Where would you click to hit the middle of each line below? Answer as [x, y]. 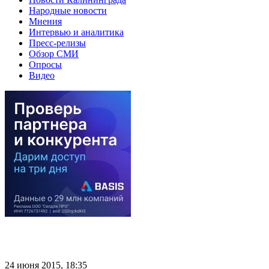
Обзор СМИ [54, 53]
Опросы [45, 64]
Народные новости [68, 10]
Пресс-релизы [57, 43]
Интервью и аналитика [76, 32]
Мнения [45, 21]
